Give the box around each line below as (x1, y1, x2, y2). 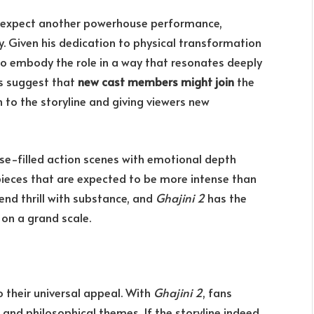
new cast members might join (78, 74, 234, 90)
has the (205, 189, 247, 206)
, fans (203, 284, 232, 301)
